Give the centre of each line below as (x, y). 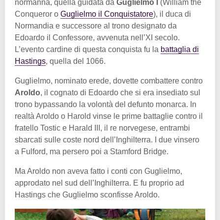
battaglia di (180, 49)
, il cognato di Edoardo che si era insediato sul (120, 92)
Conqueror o (38, 14)
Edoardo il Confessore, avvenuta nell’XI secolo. (97, 37)
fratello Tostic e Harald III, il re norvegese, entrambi (102, 128)
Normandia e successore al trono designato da (96, 26)
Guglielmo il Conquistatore (107, 14)
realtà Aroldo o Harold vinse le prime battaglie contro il (109, 116)
